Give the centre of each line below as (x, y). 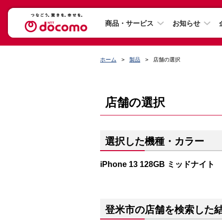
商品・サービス (129, 23)
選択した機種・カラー (155, 141)
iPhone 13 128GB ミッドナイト (157, 164)
